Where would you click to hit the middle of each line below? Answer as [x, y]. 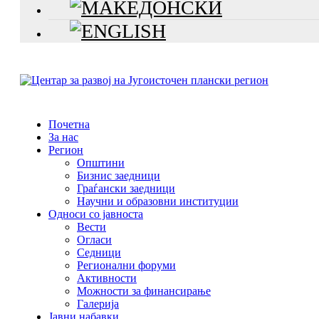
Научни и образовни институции [158, 201]
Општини [101, 162]
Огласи [94, 239]
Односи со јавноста [96, 214]
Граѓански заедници [126, 188]
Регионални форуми [126, 265]
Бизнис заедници [119, 175]
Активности [107, 278]
